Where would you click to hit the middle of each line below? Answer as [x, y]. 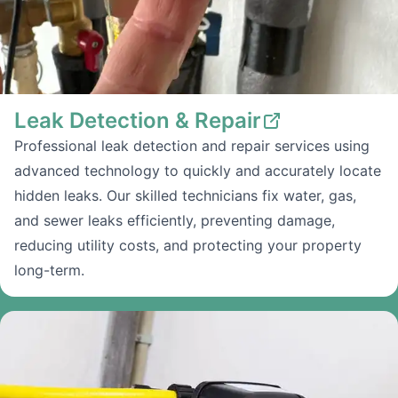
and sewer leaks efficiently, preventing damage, [175, 220]
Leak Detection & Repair [138, 120]
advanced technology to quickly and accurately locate [198, 171]
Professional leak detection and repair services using [192, 146]
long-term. [49, 270]
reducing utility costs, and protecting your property [188, 245]
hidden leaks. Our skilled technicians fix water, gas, [185, 195]
